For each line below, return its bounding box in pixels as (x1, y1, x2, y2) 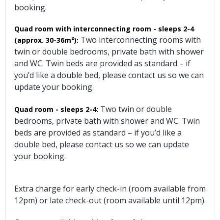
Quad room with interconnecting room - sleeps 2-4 (14, 24, 194, 33)
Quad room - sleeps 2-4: (14, 104, 98, 114)
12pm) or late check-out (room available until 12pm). (14, 194, 206, 206)
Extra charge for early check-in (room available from (14, 183, 206, 194)
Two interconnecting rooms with (81, 34, 201, 45)
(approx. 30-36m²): (14, 35, 79, 45)
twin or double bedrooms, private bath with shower (14, 46, 204, 57)
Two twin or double (100, 103, 172, 114)
